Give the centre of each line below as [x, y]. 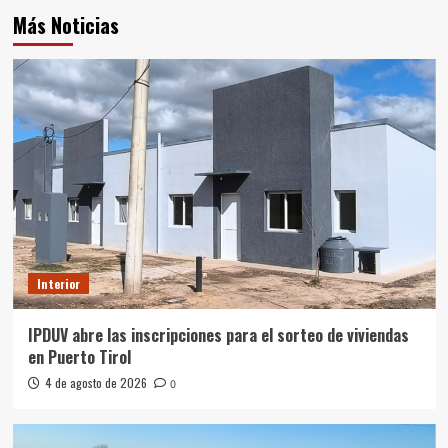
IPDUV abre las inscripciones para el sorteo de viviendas [218, 334]
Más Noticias [65, 24]
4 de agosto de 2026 [95, 382]
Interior [58, 283]
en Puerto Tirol [79, 356]
